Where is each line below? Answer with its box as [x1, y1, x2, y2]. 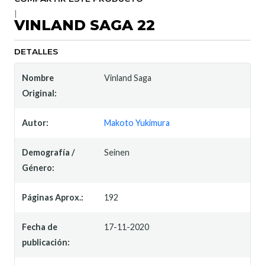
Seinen [104, 147, 130, 157]
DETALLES [14, 46, 58, 56]
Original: [22, 88, 57, 98]
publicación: [22, 237, 70, 247]
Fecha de [22, 221, 57, 232]
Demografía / [22, 147, 75, 157]
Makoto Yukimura [104, 117, 170, 128]
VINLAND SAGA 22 [14, 16, 155, 34]
